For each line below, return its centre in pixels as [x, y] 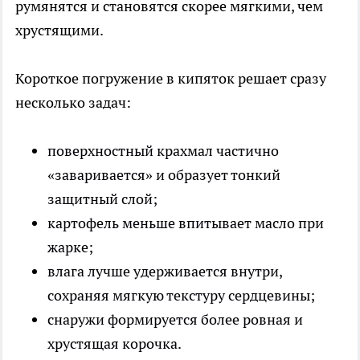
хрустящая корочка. [115, 343]
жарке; [70, 247]
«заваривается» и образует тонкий [164, 174]
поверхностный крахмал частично [163, 150]
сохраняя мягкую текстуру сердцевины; [181, 295]
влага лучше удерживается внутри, [165, 271]
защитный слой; [102, 198]
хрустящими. [59, 30]
